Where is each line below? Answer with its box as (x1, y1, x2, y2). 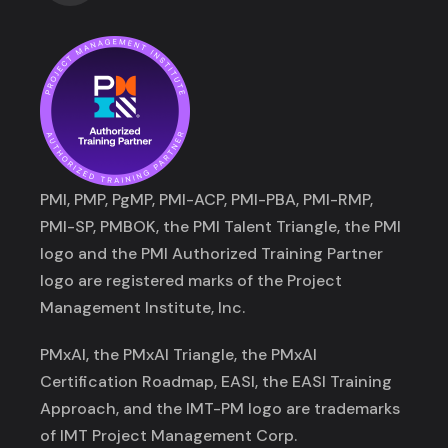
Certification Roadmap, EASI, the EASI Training (40, 371, 393, 393)
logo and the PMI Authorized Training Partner (40, 243, 384, 265)
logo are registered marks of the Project (40, 270, 343, 292)
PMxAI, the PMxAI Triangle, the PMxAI (40, 344, 318, 366)
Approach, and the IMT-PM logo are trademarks (40, 398, 401, 420)
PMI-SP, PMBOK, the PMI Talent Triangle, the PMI (40, 216, 402, 238)
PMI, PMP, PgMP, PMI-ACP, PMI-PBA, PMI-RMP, (40, 189, 374, 211)
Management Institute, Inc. (40, 297, 246, 319)
